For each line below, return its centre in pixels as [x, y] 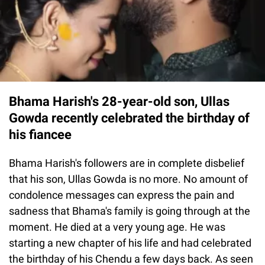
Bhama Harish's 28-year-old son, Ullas [119, 102]
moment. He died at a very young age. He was [117, 227]
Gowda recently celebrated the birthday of [129, 118]
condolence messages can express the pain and [122, 195]
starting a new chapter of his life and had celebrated [130, 243]
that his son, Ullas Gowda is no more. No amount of [128, 179]
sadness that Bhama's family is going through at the [130, 211]
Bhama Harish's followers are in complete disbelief [127, 163]
